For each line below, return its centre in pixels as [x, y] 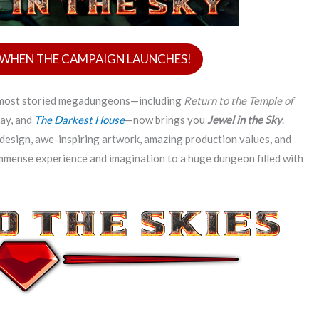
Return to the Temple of [239, 100]
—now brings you [166, 119]
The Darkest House [79, 119]
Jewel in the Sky [245, 119]
